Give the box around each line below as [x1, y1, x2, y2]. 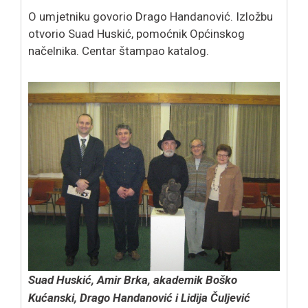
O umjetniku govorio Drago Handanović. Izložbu [28, 9, 273, 23]
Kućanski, [28, 290, 80, 305]
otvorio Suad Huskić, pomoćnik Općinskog [28, 26, 245, 41]
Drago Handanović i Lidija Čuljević [80, 290, 250, 305]
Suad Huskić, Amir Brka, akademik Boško [28, 272, 237, 287]
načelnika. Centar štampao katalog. [28, 43, 209, 58]
